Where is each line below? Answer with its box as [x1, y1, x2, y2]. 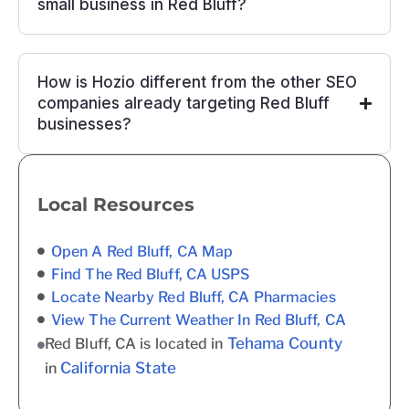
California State [60, 358, 176, 377]
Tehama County [226, 333, 342, 352]
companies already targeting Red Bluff [37, 93, 330, 112]
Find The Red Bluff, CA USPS [51, 265, 250, 283]
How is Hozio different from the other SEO [37, 72, 357, 91]
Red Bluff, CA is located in [45, 334, 227, 352]
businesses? [37, 114, 131, 133]
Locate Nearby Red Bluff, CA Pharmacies [51, 288, 336, 306]
